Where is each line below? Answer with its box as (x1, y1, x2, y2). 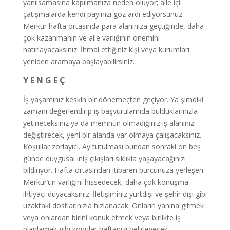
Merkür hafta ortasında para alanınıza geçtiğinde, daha (23, 21, 204, 31)
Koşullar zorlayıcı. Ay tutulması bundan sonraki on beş (23, 142, 201, 151)
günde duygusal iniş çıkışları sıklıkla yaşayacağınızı (23, 154, 186, 163)
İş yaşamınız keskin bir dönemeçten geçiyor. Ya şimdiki (23, 94, 203, 104)
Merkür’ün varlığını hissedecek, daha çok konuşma (23, 177, 188, 187)
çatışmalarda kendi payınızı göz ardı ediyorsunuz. (23, 9, 184, 19)
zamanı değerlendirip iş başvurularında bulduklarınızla (23, 106, 198, 116)
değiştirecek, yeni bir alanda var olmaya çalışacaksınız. (23, 130, 201, 140)
